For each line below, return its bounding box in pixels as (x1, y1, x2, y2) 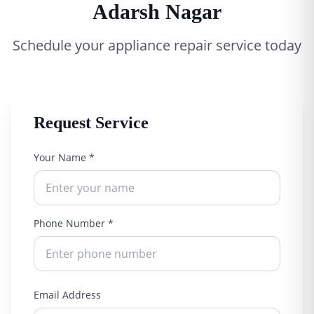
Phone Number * (34, 217, 114, 231)
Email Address (34, 288, 101, 302)
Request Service (34, 114, 149, 132)
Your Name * (34, 151, 95, 165)
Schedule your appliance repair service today (13, 36, 301, 55)
